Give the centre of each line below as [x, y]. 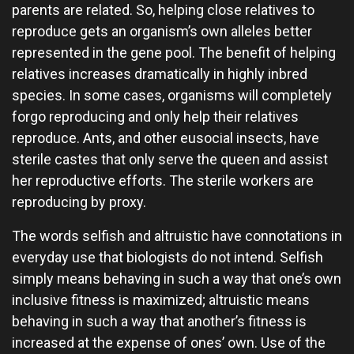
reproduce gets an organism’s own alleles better [162, 31]
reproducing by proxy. [79, 202]
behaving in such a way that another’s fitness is [159, 321]
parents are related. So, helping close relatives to [163, 10]
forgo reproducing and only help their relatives [155, 117]
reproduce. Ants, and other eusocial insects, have [166, 138]
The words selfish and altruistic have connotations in [177, 236]
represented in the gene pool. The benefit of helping [174, 53]
